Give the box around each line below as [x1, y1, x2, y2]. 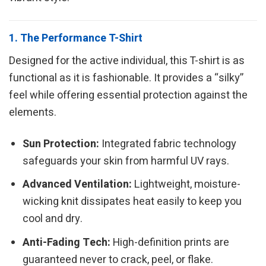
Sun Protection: [23, 135, 100, 152]
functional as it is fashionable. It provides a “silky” [9, 70, 243, 87]
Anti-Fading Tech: [23, 235, 111, 251]
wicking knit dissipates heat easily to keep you [23, 194, 242, 210]
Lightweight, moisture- [132, 176, 241, 193]
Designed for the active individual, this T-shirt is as [9, 53, 245, 69]
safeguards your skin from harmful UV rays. [23, 153, 230, 169]
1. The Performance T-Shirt [9, 30, 142, 47]
